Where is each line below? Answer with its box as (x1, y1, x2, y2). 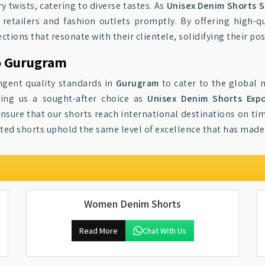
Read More (79, 225, 118, 236)
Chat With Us (142, 225, 186, 236)
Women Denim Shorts (84, 197, 181, 211)
